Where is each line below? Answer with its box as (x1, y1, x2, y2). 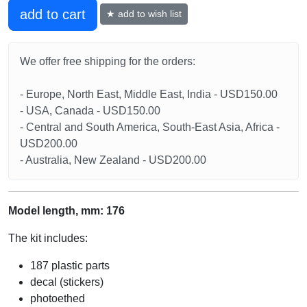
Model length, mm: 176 (8, 204, 125, 217)
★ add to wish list (106, 8, 182, 20)
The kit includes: (8, 232, 88, 244)
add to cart (20, 6, 86, 22)
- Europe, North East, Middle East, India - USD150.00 (20, 88, 278, 100)
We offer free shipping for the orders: (20, 55, 195, 67)
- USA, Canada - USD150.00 (20, 104, 160, 116)
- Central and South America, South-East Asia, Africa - (20, 121, 280, 133)
